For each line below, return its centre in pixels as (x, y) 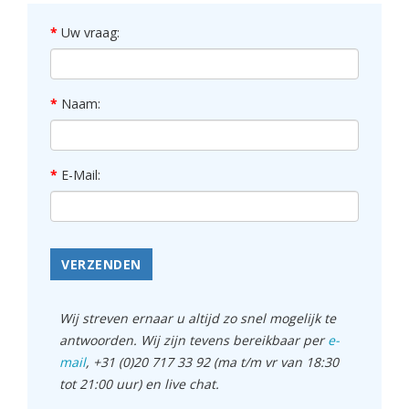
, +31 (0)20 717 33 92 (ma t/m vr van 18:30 (212, 362)
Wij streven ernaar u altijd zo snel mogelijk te (198, 318)
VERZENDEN (101, 264)
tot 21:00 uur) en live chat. (139, 383)
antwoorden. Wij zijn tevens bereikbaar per (194, 340)
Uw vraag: (90, 32)
